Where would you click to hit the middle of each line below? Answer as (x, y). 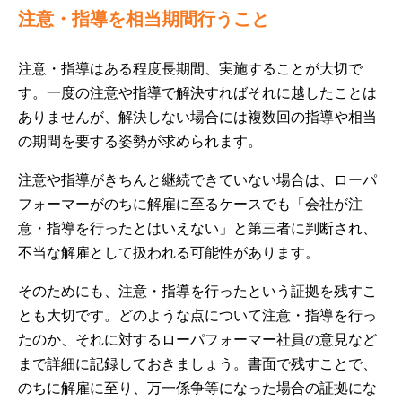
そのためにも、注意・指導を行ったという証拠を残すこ (197, 291)
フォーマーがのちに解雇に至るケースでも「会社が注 (190, 204)
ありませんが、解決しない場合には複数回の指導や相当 (197, 117)
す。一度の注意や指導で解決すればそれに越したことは (197, 93)
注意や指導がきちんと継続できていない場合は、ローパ (197, 180)
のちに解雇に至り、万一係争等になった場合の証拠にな (197, 388)
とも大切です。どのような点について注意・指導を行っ (197, 315)
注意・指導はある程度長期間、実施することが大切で (190, 69)
